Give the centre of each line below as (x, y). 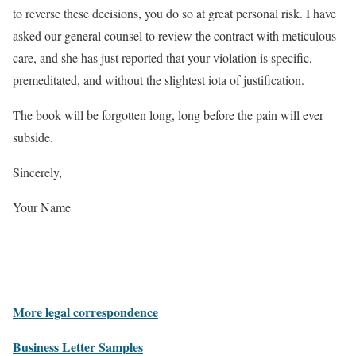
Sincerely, (37, 172)
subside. (33, 137)
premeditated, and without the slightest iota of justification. (159, 80)
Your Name (42, 207)
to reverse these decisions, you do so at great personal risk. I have (174, 13)
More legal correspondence (85, 312)
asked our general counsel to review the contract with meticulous (174, 35)
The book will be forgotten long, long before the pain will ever (168, 115)
